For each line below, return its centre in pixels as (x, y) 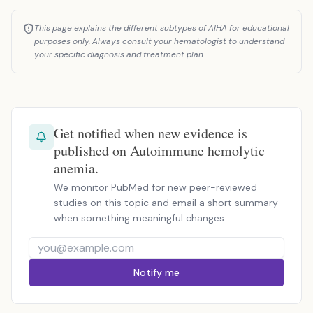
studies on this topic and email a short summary (166, 203)
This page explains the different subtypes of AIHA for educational (162, 28)
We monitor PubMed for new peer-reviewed (155, 187)
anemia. (76, 168)
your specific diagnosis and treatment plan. (119, 54)
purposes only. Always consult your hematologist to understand (159, 41)
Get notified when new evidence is (151, 133)
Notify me (156, 272)
